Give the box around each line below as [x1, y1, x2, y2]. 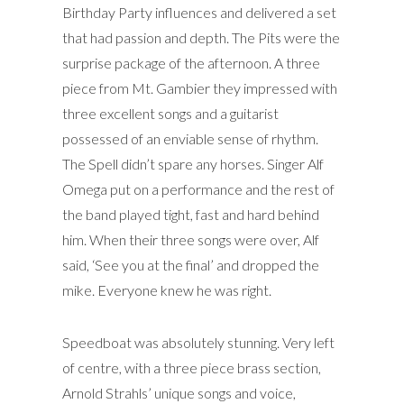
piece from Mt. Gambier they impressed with [62, 79, 337, 97]
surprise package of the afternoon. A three [62, 54, 320, 72]
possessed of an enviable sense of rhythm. [62, 130, 318, 148]
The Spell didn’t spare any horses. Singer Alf [62, 155, 324, 173]
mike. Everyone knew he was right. [62, 281, 271, 299]
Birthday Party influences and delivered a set [62, 4, 336, 22]
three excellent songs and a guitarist [62, 105, 279, 123]
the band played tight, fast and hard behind [62, 206, 319, 224]
